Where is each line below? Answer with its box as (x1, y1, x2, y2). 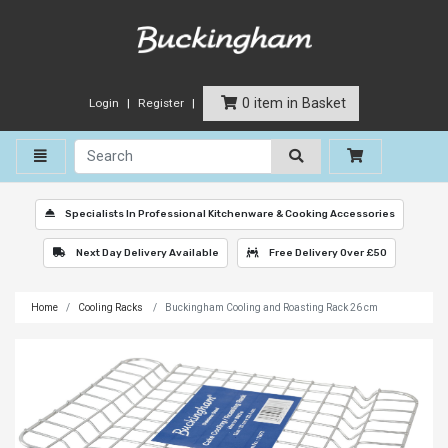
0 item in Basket (242, 95, 346, 113)
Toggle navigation (28, 147, 171, 165)
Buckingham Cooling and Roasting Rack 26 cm (165, 302, 378, 314)
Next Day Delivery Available (73, 247, 219, 260)
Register (138, 95, 184, 110)
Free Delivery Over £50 (266, 247, 387, 260)
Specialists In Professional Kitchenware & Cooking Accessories (62, 208, 395, 221)
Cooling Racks (78, 302, 145, 314)
